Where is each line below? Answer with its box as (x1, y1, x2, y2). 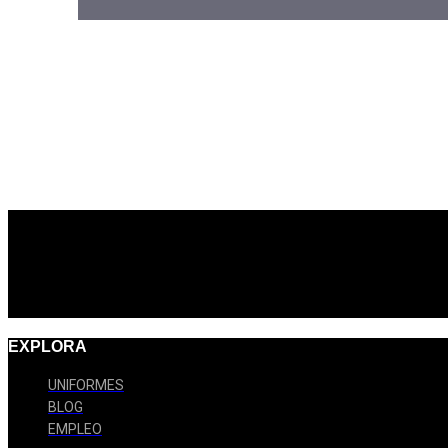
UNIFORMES (48, 377, 124, 394)
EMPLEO (48, 421, 102, 438)
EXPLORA (8, 338, 87, 356)
